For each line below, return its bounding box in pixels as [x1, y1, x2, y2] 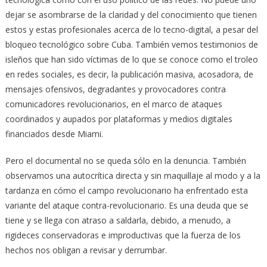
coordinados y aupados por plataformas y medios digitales [5, 113, 232, 125]
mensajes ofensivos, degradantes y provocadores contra [5, 83, 226, 95]
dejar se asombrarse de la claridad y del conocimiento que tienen [5, 8, 257, 20]
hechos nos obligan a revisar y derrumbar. [5, 244, 167, 256]
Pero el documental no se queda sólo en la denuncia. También [5, 154, 246, 166]
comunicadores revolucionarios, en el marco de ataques [5, 98, 222, 110]
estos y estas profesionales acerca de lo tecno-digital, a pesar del [5, 23, 258, 35]
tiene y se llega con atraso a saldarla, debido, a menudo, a [5, 214, 231, 226]
